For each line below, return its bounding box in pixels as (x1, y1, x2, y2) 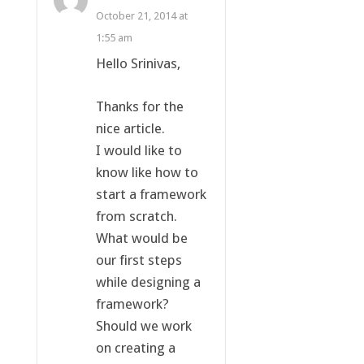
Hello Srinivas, (95, 54, 180, 71)
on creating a (95, 339, 175, 356)
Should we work (95, 317, 192, 334)
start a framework (95, 185, 206, 202)
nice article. (95, 119, 165, 136)
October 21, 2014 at (95, 9, 188, 22)
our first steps (95, 251, 182, 268)
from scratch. (95, 207, 177, 224)
